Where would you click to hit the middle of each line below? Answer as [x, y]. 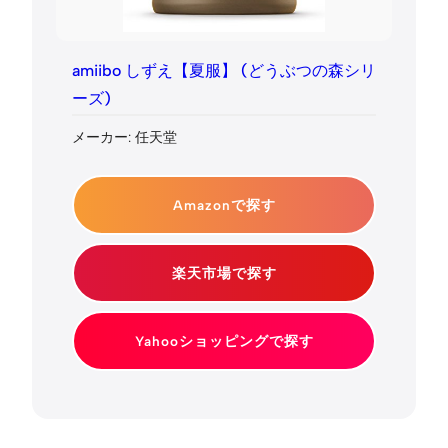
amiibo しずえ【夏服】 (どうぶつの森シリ [224, 70]
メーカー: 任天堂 [124, 137]
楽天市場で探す [224, 273]
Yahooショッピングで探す [224, 341]
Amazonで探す [224, 205]
